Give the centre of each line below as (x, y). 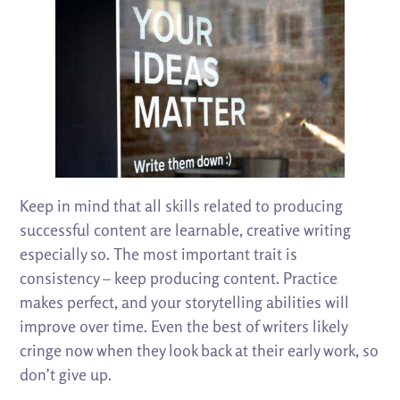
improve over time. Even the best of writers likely (184, 326)
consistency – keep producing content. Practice (179, 278)
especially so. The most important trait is (159, 254)
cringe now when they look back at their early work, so (200, 350)
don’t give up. (66, 375)
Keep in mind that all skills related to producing (182, 206)
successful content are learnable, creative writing (186, 230)
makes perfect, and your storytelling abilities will (185, 302)
